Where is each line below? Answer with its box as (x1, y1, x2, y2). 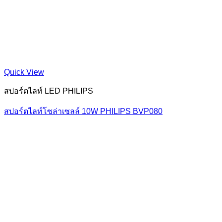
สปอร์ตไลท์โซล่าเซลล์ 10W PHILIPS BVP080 (4, 107, 163, 115)
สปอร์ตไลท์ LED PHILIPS (4, 87, 93, 95)
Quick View (4, 68, 44, 76)
